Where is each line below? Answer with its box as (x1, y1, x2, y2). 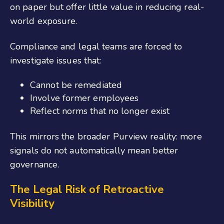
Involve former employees (30, 91, 139, 104)
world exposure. (10, 15, 77, 27)
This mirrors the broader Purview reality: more (10, 130, 202, 142)
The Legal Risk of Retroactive (10, 182, 164, 197)
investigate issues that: (10, 54, 101, 66)
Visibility (10, 196, 54, 211)
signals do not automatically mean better (10, 144, 178, 156)
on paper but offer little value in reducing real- (10, 1, 204, 13)
